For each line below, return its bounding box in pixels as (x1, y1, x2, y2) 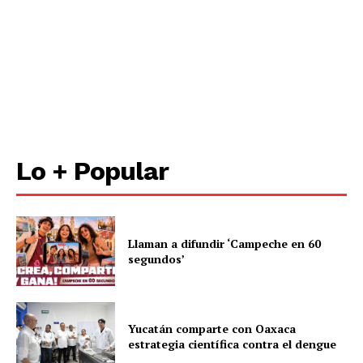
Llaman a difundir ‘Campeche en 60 (128, 235, 322, 251)
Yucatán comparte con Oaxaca (128, 321, 297, 337)
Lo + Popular (16, 155, 169, 186)
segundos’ (128, 250, 186, 267)
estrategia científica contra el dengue (128, 336, 337, 352)
